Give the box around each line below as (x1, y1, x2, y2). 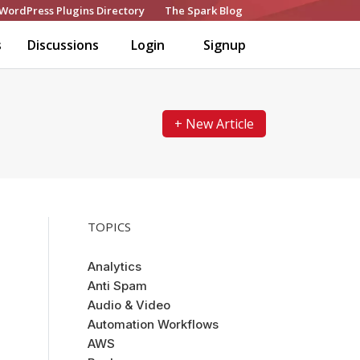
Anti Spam (88, 278, 147, 293)
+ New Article (174, 115, 254, 133)
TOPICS (88, 219, 131, 235)
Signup (203, 36, 246, 54)
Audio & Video (88, 297, 170, 313)
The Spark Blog (165, 3, 243, 18)
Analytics (88, 259, 141, 274)
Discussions (27, 36, 99, 54)
